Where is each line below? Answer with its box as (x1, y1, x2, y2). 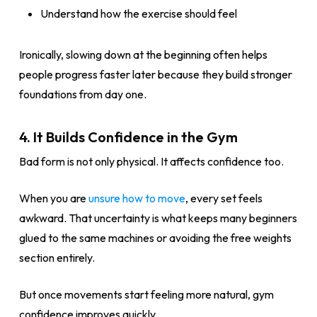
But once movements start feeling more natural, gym (18, 287, 274, 301)
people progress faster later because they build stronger (18, 67, 292, 81)
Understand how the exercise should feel (40, 6, 237, 21)
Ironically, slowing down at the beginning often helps (18, 47, 267, 62)
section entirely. (18, 250, 95, 265)
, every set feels (185, 191, 263, 205)
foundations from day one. (18, 87, 146, 101)
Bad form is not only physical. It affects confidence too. (18, 154, 284, 168)
